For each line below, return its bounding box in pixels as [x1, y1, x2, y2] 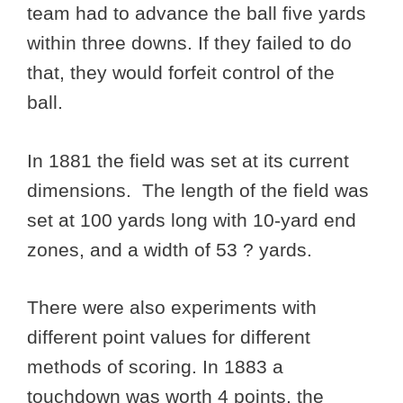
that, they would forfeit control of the [27, 62, 335, 84]
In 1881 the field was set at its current [27, 149, 349, 171]
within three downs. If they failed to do [27, 32, 352, 54]
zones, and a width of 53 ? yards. [27, 238, 312, 260]
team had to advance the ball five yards [27, 3, 366, 24]
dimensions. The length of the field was [27, 179, 369, 201]
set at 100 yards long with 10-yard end [27, 209, 356, 230]
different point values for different [27, 327, 310, 348]
